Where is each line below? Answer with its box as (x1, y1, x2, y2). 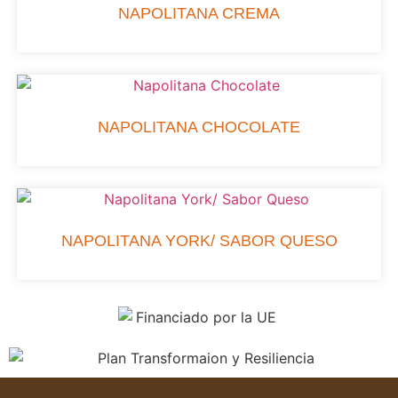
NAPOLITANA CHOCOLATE (98, 117, 300, 136)
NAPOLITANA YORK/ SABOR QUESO (60, 231, 338, 250)
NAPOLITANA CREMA (118, 4, 280, 22)
